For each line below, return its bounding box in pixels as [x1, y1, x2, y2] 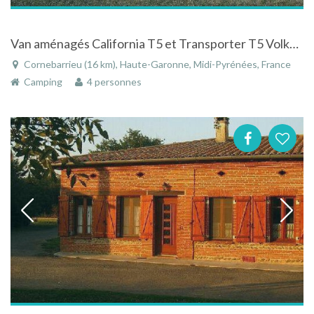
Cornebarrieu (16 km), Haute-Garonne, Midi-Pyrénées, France [22, 58, 291, 71]
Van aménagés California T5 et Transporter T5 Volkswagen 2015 [289, 36, 299, 52]
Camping [20, 76, 64, 88]
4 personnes [83, 76, 142, 88]
